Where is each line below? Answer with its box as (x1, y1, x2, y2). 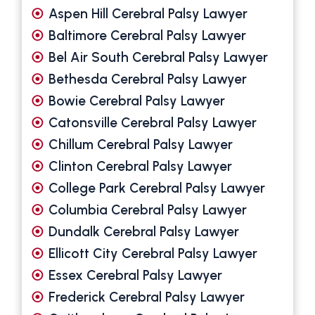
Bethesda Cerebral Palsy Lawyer (49, 71, 247, 88)
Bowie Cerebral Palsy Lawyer (49, 93, 226, 110)
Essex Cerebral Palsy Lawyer (49, 267, 223, 284)
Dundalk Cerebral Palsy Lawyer (49, 224, 240, 240)
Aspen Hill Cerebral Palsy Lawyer (49, 6, 248, 22)
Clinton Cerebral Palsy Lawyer (49, 158, 233, 175)
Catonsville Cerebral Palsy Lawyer (49, 115, 257, 131)
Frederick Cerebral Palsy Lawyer (49, 289, 245, 306)
